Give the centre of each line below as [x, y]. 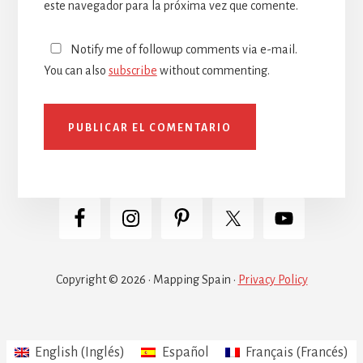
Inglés [103, 352]
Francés [322, 352]
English [57, 352]
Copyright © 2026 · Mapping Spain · [147, 279]
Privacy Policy [273, 279]
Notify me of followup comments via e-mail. [182, 49]
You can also [76, 70]
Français [269, 352]
